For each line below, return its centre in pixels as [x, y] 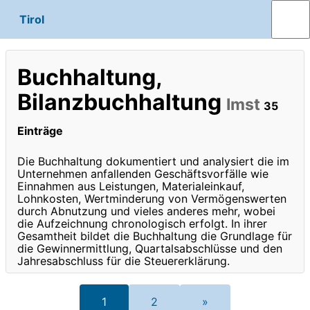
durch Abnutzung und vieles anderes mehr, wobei [146, 211]
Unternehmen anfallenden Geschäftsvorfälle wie [143, 173]
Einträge [40, 131]
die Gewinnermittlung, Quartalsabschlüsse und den [150, 248]
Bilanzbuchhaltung [122, 102]
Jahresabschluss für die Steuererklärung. [124, 261]
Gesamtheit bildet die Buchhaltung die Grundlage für [155, 236]
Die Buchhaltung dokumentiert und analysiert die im [153, 161]
